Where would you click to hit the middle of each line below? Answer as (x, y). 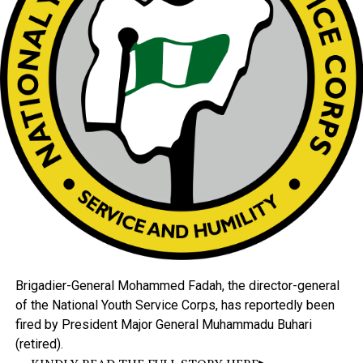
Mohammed (152, 286)
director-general (294, 286)
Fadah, (207, 286)
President (91, 325)
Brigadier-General (66, 286)
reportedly (275, 305)
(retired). (39, 344)
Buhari (294, 325)
